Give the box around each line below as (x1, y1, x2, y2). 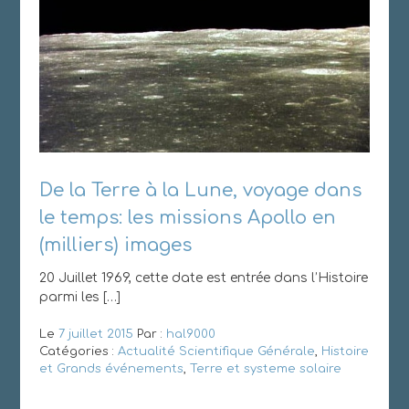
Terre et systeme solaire (189, 362, 341, 376)
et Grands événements (38, 362, 184, 376)
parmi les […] (38, 290, 121, 305)
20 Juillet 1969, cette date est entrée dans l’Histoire (38, 271, 368, 286)
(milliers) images (38, 235, 192, 257)
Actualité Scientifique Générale (117, 345, 315, 359)
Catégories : (38, 345, 118, 359)
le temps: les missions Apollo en (38, 207, 336, 229)
